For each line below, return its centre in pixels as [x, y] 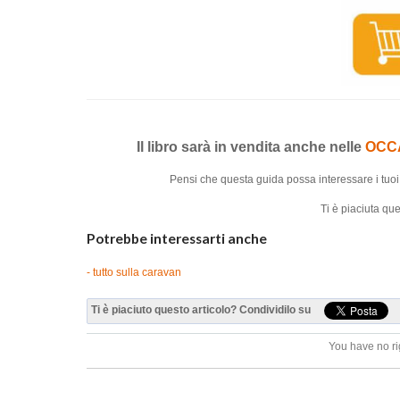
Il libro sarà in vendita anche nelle [251, 146]
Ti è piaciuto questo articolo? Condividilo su [201, 309]
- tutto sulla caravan [134, 272]
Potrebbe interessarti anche [177, 238]
